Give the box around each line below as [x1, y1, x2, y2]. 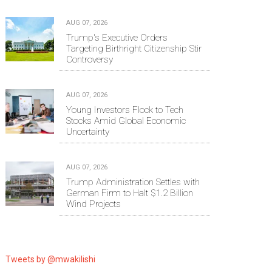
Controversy [66, 53, 113, 65]
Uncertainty [66, 126, 109, 137]
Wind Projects [66, 198, 121, 209]
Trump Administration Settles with [66, 176, 200, 188]
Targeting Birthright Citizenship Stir [66, 42, 202, 54]
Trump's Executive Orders [66, 32, 168, 43]
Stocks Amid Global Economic [66, 115, 186, 126]
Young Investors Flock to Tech [66, 104, 183, 115]
